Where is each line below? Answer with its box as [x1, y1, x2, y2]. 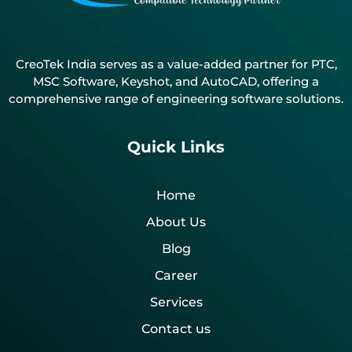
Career [154, 268, 198, 284]
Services [149, 295, 203, 310]
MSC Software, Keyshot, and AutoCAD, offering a [33, 74, 319, 90]
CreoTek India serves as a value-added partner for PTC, [15, 57, 337, 72]
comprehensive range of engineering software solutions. [9, 91, 343, 107]
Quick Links [127, 137, 225, 157]
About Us [146, 214, 206, 230]
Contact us [141, 321, 211, 337]
